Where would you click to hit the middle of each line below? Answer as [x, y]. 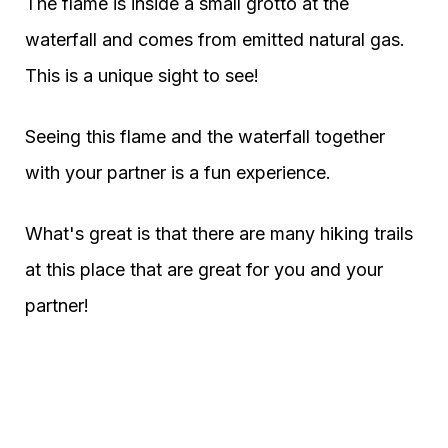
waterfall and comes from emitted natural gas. [215, 40]
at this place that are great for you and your [204, 270]
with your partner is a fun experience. [178, 173]
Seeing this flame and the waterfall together [205, 137]
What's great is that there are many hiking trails [219, 234]
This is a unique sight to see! [142, 76]
